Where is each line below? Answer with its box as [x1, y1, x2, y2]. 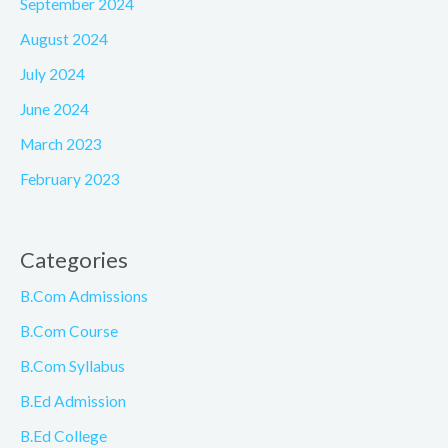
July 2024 [20, 65, 85, 84]
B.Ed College [20, 426, 107, 445]
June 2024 [20, 99, 89, 118]
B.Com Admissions [20, 287, 148, 306]
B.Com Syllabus [20, 356, 125, 375]
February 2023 [20, 169, 120, 188]
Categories [20, 246, 128, 274]
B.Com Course [20, 322, 118, 340]
